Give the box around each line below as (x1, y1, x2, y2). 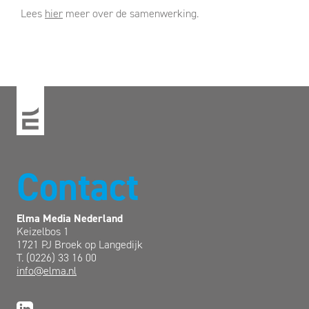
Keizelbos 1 (17, 224, 69, 239)
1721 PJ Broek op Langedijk (17, 237, 143, 252)
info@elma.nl (17, 263, 77, 279)
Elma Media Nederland (17, 211, 123, 226)
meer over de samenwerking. (63, 6, 199, 21)
